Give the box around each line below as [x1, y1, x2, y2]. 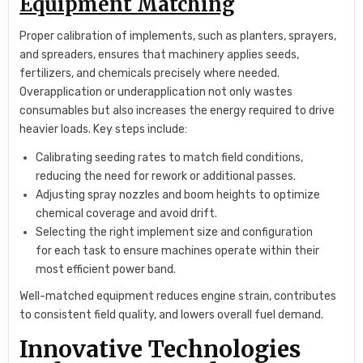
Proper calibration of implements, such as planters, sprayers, [19, 28, 337, 43]
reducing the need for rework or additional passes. [36, 169, 297, 183]
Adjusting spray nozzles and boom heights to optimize [36, 187, 321, 202]
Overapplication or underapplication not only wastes [19, 84, 293, 99]
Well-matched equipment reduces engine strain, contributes [19, 288, 337, 303]
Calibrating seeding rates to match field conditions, [36, 150, 304, 164]
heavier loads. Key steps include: [19, 122, 188, 136]
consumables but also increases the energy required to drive [19, 103, 335, 117]
